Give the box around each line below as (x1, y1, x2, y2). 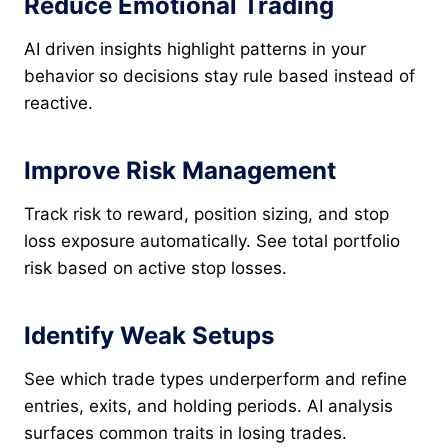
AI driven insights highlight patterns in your (24, 39, 366, 60)
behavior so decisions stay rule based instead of (24, 66, 415, 87)
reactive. (24, 93, 93, 114)
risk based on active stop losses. (24, 258, 287, 279)
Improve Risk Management (24, 156, 336, 186)
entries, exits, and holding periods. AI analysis (24, 396, 393, 417)
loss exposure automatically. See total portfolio (24, 231, 400, 252)
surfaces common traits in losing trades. (24, 423, 347, 444)
